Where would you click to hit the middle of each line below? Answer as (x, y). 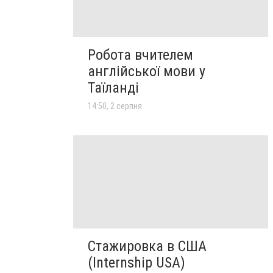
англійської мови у (147, 72)
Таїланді (113, 88)
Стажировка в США (147, 246)
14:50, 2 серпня (115, 106)
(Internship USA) (136, 262)
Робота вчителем (140, 55)
